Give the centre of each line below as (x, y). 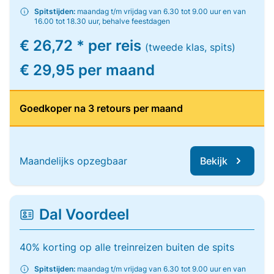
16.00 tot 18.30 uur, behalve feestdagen (102, 21)
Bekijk (214, 161)
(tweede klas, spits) (190, 47)
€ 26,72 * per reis (82, 46)
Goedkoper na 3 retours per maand (101, 108)
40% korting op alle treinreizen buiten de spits (127, 247)
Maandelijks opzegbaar (73, 161)
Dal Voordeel (84, 214)
